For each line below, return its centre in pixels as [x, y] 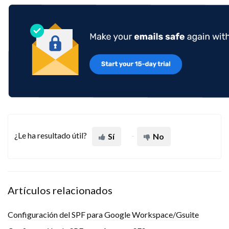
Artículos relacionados [60, 190]
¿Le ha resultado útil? [51, 135]
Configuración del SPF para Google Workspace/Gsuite [103, 214]
